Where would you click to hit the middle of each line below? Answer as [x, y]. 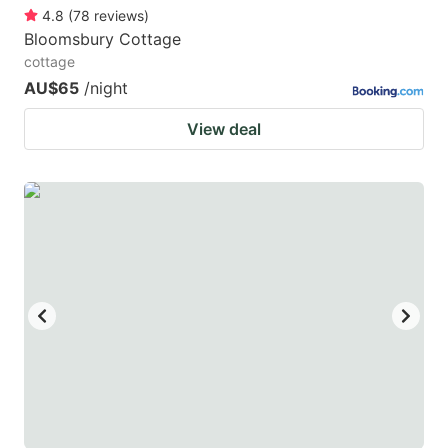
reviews [119, 16]
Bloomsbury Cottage [102, 39]
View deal [224, 129]
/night [106, 88]
